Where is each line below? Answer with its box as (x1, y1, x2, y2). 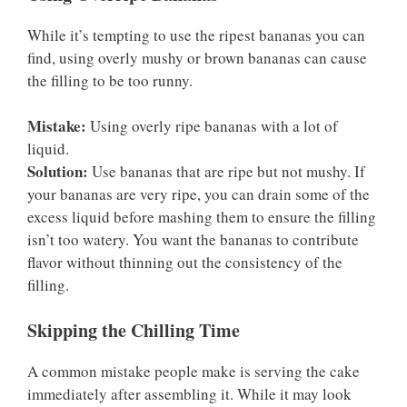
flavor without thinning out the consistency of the (27, 252, 342, 273)
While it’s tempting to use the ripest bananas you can (27, 24, 365, 45)
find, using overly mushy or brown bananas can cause (27, 46, 367, 68)
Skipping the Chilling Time (27, 316, 240, 343)
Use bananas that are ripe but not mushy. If (88, 161, 365, 183)
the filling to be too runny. (27, 69, 193, 91)
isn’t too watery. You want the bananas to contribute (27, 229, 359, 251)
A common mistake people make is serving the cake (27, 360, 360, 382)
